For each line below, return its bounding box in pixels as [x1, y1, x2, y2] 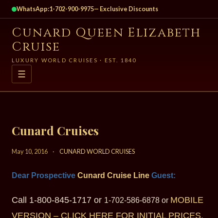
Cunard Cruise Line [77, 171, 149, 180]
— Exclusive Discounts [94, 5, 158, 13]
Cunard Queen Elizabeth [12, 24, 201, 41]
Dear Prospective [12, 171, 77, 180]
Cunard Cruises [12, 123, 99, 139]
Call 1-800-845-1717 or [12, 195, 104, 205]
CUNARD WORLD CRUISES [59, 147, 135, 156]
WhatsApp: [17, 5, 49, 13]
